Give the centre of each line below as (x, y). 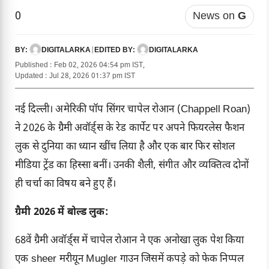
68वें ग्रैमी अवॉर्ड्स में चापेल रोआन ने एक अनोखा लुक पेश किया (130, 241)
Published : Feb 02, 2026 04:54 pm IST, (80, 66)
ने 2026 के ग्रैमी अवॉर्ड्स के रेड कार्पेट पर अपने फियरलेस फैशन (130, 129)
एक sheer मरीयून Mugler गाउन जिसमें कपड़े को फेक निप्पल (130, 260)
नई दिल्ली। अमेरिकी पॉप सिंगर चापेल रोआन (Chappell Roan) (133, 110)
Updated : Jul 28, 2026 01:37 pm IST (75, 77)
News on (215, 17)
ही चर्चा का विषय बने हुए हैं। (66, 185)
